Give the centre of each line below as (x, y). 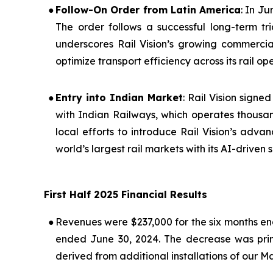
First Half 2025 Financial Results (126, 195)
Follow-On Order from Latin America (148, 10)
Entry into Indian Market (119, 98)
